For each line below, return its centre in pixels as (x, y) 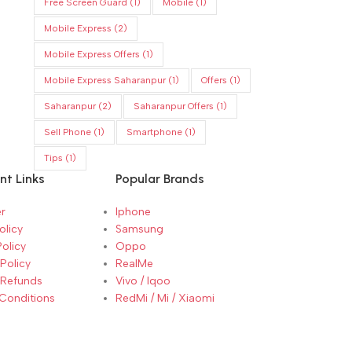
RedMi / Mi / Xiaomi (165, 299)
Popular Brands (160, 179)
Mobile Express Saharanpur (104, 81)
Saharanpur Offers (173, 106)
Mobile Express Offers (92, 55)
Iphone (134, 212)
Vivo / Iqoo (143, 281)
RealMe (135, 264)
